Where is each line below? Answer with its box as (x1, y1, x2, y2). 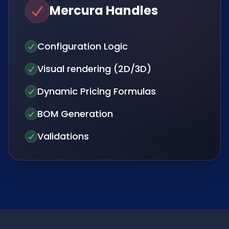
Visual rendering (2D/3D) (37, 62, 151, 75)
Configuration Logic (37, 40, 128, 53)
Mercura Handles (50, 2, 158, 19)
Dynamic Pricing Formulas (37, 85, 156, 98)
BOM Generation (37, 107, 113, 120)
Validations (37, 130, 89, 143)
